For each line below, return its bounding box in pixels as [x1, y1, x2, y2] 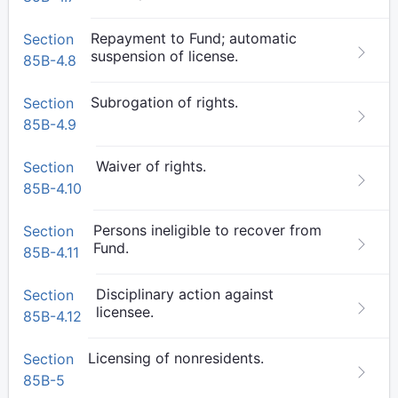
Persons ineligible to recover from [93, 221, 322, 239]
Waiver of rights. [96, 157, 206, 175]
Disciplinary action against [96, 285, 274, 303]
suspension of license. [91, 47, 238, 65]
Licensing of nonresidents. [88, 349, 264, 367]
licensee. [96, 303, 154, 321]
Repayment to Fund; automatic [91, 29, 297, 47]
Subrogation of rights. [91, 93, 238, 111]
